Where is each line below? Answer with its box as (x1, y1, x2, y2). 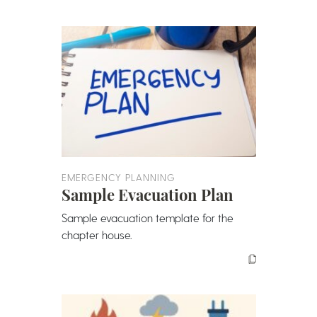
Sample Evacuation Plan (61, 184, 234, 205)
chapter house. (61, 228, 132, 241)
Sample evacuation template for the (61, 211, 234, 224)
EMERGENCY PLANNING (61, 171, 175, 183)
